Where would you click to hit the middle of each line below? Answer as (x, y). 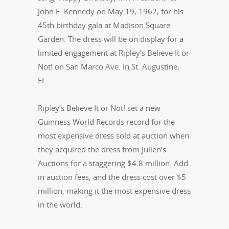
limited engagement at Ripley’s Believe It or (113, 53)
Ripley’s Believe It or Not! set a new (99, 108)
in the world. (60, 205)
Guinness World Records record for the (106, 122)
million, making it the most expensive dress (114, 191)
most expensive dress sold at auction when (113, 136)
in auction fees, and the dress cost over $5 (112, 177)
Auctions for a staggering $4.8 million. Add (113, 163)
